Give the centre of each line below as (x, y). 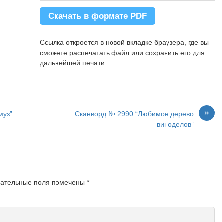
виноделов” (175, 125)
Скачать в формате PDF (97, 16)
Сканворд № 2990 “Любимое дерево (135, 114)
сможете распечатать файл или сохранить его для (122, 53)
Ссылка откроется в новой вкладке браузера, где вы (124, 42)
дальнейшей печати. (73, 63)
